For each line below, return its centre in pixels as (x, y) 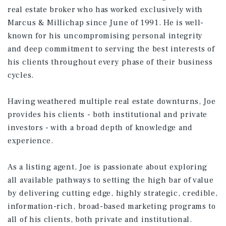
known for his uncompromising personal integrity (105, 36)
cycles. (21, 75)
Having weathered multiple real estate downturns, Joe (112, 101)
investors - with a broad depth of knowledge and (100, 128)
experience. (31, 141)
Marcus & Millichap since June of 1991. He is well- (106, 23)
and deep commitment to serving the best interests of (111, 49)
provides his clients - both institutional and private (108, 115)
